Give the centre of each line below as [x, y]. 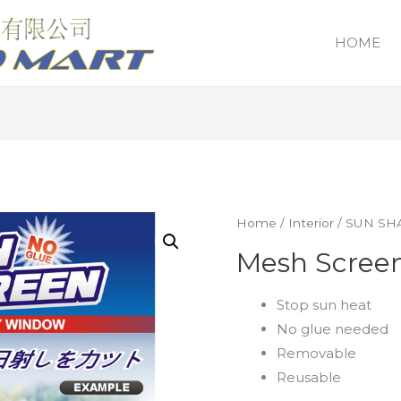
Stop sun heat [324, 304]
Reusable [309, 377]
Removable [316, 353]
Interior [311, 223]
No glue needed [333, 328]
